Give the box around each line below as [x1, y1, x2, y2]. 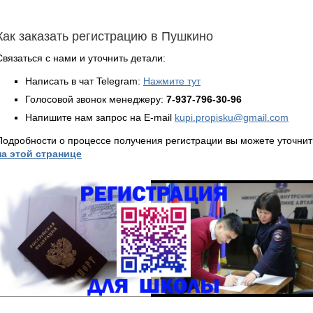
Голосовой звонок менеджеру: [25, 93, 166, 105]
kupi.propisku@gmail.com [175, 111, 289, 123]
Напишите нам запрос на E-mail [25, 111, 175, 123]
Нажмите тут [143, 75, 201, 87]
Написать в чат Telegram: [25, 75, 143, 87]
